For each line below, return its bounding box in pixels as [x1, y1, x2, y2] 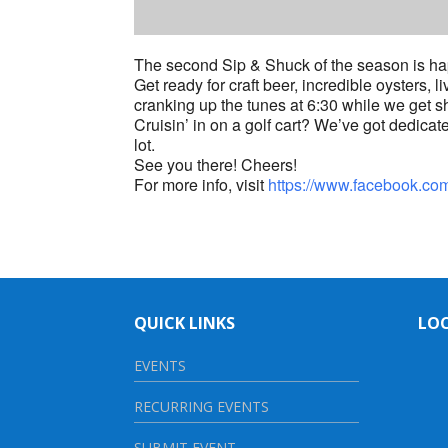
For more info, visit [134, 172, 269, 196]
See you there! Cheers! [134, 152, 298, 176]
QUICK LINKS [134, 311, 236, 334]
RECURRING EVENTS [134, 396, 270, 416]
